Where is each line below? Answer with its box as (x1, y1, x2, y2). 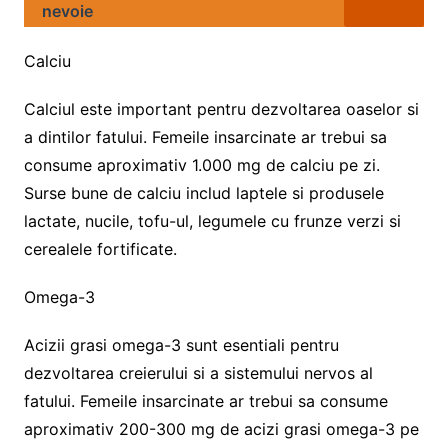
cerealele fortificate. (23, 238, 177, 259)
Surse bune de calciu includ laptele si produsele (23, 182, 384, 203)
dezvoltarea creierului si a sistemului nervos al (23, 362, 373, 383)
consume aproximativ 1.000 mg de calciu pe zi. (23, 154, 380, 175)
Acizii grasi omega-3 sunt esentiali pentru (23, 334, 339, 355)
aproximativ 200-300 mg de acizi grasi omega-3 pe (23, 418, 419, 439)
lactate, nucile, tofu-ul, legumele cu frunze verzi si (23, 210, 401, 231)
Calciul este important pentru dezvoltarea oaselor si (23, 98, 419, 119)
